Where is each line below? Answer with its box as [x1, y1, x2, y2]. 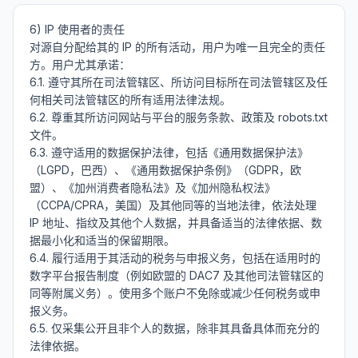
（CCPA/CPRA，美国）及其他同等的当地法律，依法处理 [30, 198, 316, 212]
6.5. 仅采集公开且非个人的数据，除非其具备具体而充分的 [30, 321, 320, 335]
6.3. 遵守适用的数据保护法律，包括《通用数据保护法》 [30, 145, 308, 159]
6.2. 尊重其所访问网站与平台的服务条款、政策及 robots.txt [30, 110, 328, 124]
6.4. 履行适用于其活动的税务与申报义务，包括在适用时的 [30, 251, 320, 265]
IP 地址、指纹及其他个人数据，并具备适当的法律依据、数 [30, 216, 322, 229]
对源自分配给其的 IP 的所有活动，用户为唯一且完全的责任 [30, 40, 325, 54]
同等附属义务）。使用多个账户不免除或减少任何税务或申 [30, 286, 320, 300]
